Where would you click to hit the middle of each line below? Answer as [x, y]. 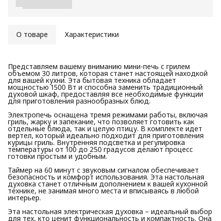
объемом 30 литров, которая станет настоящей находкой [108, 73]
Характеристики [92, 34]
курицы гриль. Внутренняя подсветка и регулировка [96, 142]
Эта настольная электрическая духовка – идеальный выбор [110, 211]
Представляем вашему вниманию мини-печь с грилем [99, 66]
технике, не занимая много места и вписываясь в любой [103, 190]
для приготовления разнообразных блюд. [79, 101]
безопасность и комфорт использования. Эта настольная [106, 177]
